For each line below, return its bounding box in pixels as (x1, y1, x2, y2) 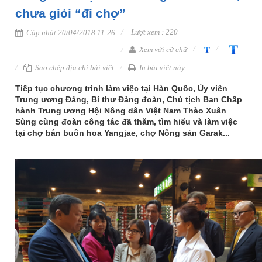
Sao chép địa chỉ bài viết (33, 63, 114, 73)
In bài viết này (137, 63, 185, 73)
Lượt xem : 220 (129, 27, 178, 36)
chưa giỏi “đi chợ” (15, 6, 126, 20)
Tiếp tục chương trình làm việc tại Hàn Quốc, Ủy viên (15, 84, 227, 94)
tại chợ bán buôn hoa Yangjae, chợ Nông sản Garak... (15, 128, 230, 138)
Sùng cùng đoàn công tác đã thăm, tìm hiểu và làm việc (15, 117, 237, 127)
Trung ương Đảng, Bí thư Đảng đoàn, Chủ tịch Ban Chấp (15, 95, 242, 105)
